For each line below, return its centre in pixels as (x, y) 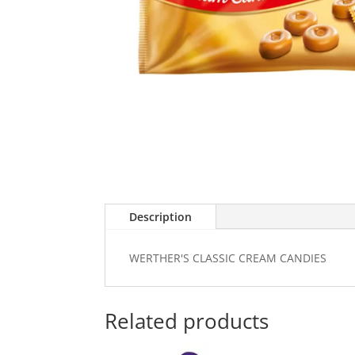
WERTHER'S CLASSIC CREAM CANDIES (228, 258)
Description (160, 217)
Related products (187, 321)
